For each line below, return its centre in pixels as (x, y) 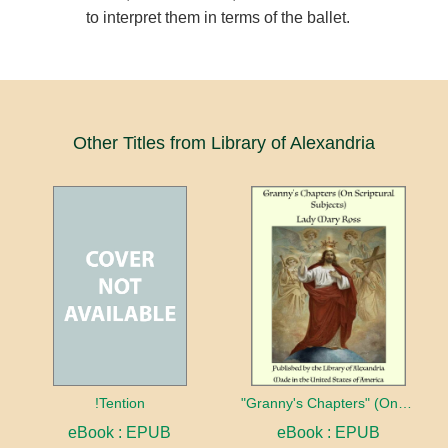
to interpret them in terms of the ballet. (218, 17)
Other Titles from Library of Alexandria (224, 142)
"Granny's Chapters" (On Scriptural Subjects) (405, 403)
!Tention (119, 403)
